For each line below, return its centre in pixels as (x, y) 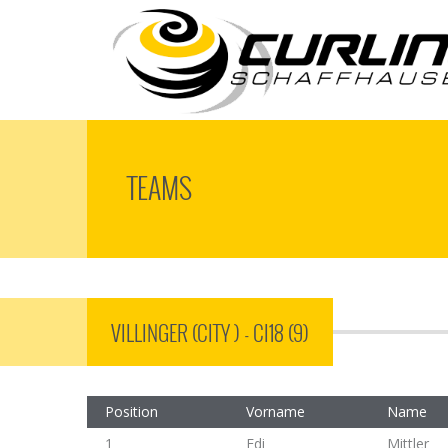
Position (131, 411)
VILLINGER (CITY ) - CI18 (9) (210, 332)
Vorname (275, 411)
